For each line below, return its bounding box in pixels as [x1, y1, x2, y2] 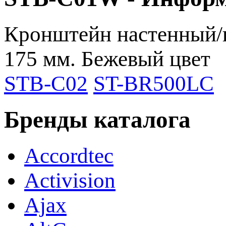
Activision [24, 168, 116, 192]
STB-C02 [4, 72, 88, 96]
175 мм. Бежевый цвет [4, 47, 210, 71]
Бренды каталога [4, 106, 191, 133]
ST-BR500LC [93, 72, 214, 96]
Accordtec [24, 143, 114, 167]
